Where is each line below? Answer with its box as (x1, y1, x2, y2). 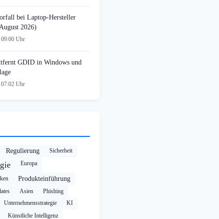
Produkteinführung (18, 175, 70, 183)
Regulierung (6, 147, 40, 155)
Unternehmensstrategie (4, 199, 57, 207)
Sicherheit (49, 147, 72, 154)
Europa (21, 160, 37, 167)
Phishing (43, 188, 64, 195)
